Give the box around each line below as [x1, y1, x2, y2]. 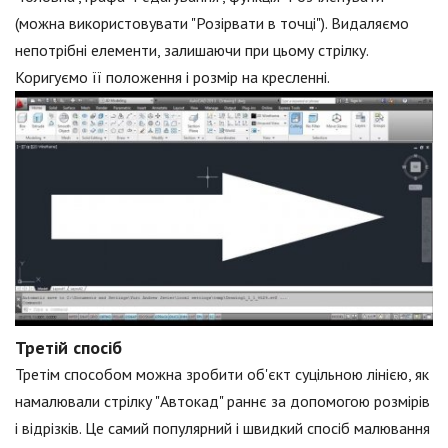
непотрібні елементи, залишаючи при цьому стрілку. [15, 40, 368, 60]
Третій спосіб [15, 336, 122, 359]
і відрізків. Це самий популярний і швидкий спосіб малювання [15, 418, 430, 438]
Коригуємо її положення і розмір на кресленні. [15, 67, 330, 87]
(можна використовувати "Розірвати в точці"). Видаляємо [15, 13, 409, 33]
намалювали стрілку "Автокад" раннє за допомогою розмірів [15, 391, 430, 411]
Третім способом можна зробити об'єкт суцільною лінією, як [15, 364, 429, 384]
